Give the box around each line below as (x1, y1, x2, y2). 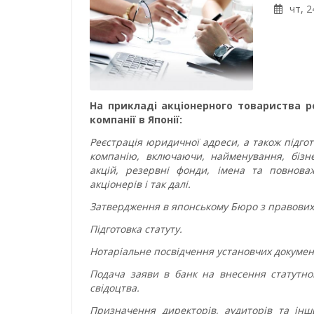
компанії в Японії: (90, 113, 182, 127)
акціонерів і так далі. (90, 177, 191, 191)
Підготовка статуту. (90, 222, 182, 236)
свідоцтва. (90, 281, 139, 295)
